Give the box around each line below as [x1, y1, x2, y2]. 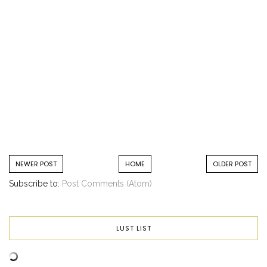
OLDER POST [213, 159, 252, 169]
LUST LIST [116, 223, 151, 234]
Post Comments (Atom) [62, 179, 152, 189]
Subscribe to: [9, 179, 62, 189]
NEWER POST [15, 159, 57, 169]
